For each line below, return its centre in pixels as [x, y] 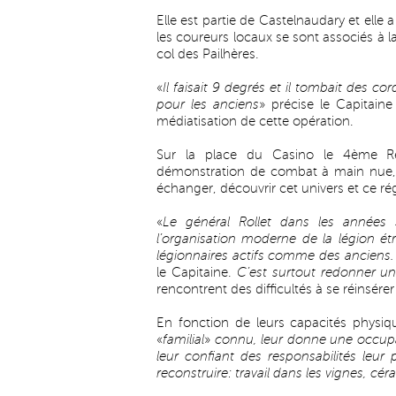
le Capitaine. [197, 272]
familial [183, 339]
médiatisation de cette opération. [255, 121]
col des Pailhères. [208, 54]
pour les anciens [208, 104]
